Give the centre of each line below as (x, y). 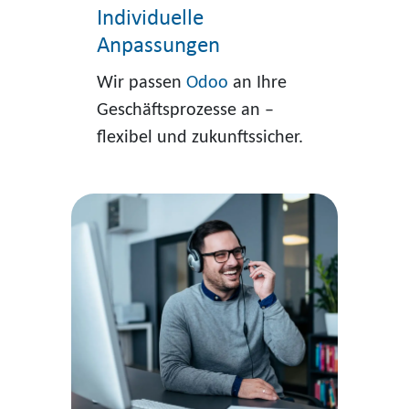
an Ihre (257, 84)
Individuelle (150, 19)
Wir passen (141, 84)
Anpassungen (158, 47)
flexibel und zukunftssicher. (199, 138)
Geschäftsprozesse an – (185, 111)
